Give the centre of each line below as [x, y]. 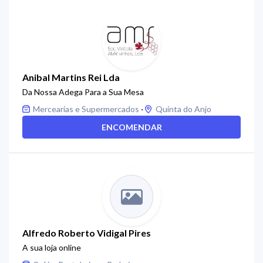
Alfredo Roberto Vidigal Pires [87, 233]
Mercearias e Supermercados [86, 109]
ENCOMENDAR [131, 127]
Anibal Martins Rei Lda [71, 77]
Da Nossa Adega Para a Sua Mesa [83, 92]
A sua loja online [52, 247]
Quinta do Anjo [183, 109]
